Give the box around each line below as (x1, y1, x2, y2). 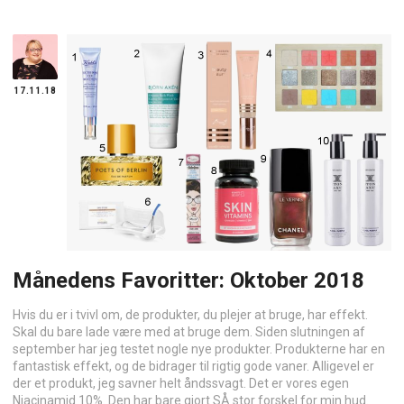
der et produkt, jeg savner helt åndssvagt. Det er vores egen (13, 375, 349, 390)
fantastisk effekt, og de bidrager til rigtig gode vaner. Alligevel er (13, 358, 374, 373)
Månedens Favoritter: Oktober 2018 (13, 267, 364, 293)
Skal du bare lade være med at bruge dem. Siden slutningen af (13, 324, 365, 339)
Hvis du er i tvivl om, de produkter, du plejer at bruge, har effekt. (13, 307, 368, 322)
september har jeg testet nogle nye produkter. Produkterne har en (13, 341, 385, 356)
